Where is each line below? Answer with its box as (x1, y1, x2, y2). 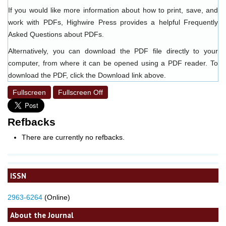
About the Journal (10, 209, 74, 220)
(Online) (42, 193, 70, 201)
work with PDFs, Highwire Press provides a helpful (8, 18, 184, 26)
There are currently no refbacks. (21, 133, 125, 142)
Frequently (184, 18, 218, 26)
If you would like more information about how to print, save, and (8, 6, 218, 14)
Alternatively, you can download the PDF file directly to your (8, 46, 218, 55)
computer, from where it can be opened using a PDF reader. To (8, 59, 218, 67)
